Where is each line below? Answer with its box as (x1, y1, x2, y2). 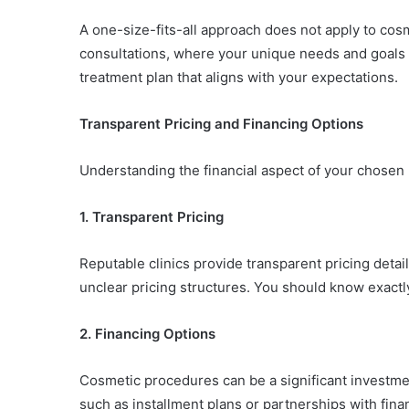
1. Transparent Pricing (79, 208, 224, 225)
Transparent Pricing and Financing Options (79, 115, 363, 132)
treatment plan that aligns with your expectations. (79, 68, 398, 86)
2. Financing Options (79, 325, 215, 342)
